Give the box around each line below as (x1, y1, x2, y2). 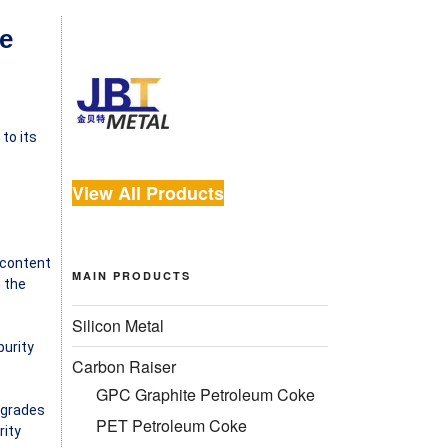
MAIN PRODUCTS (72, 267, 191, 283)
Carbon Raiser (72, 354, 176, 378)
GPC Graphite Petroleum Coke (96, 382, 315, 406)
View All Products (72, 180, 224, 207)
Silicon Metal (72, 313, 164, 337)
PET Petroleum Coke (96, 413, 247, 437)
